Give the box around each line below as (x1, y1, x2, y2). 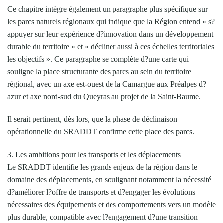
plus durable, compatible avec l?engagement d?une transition (7, 212, 198, 221)
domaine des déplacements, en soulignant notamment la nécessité (7, 175, 211, 184)
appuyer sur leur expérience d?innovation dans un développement (7, 29, 213, 38)
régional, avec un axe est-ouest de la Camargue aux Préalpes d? (7, 79, 206, 88)
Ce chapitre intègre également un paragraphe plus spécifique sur (7, 4, 208, 13)
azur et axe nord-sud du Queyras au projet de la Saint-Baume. (7, 92, 201, 101)
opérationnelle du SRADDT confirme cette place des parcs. (7, 127, 194, 136)
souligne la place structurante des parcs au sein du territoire (7, 67, 191, 76)
